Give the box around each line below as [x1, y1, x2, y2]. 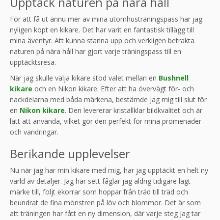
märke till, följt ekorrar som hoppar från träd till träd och [10, 187, 188, 196]
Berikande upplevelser [10, 145, 130, 162]
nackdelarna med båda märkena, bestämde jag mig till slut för [10, 94, 207, 104]
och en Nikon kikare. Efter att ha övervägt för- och [32, 83, 194, 93]
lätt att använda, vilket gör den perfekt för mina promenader [10, 116, 201, 126]
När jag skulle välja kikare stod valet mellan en [10, 73, 159, 82]
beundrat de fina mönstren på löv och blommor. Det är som [10, 197, 201, 207]
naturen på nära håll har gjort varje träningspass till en [10, 46, 181, 56]
